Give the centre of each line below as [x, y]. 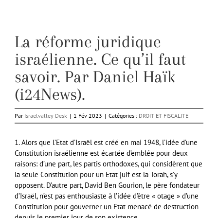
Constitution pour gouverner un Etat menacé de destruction [107, 206]
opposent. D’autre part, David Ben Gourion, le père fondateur [107, 185]
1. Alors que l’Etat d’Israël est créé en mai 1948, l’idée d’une [106, 142]
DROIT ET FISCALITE [163, 115]
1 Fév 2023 [88, 115]
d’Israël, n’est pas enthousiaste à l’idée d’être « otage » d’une [107, 196]
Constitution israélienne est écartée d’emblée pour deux [101, 153]
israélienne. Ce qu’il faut [100, 59]
